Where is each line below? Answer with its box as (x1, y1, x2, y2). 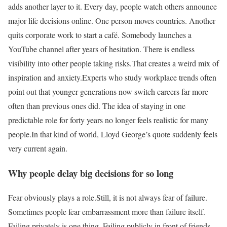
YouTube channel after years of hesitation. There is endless (8, 44, 195, 55)
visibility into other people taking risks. (8, 58, 132, 69)
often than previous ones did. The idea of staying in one (8, 100, 185, 111)
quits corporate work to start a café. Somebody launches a (8, 29, 192, 41)
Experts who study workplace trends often (82, 72, 216, 83)
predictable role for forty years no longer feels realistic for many (8, 115, 208, 126)
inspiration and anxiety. (8, 72, 82, 83)
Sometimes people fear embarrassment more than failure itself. (8, 206, 205, 217)
